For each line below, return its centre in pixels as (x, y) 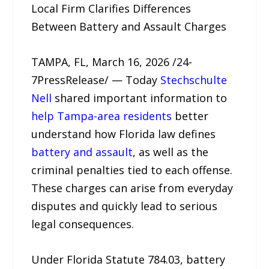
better (190, 116)
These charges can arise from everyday (132, 188)
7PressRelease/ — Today (96, 80)
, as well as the (171, 152)
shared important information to (140, 98)
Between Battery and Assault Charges (129, 26)
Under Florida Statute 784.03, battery (128, 259)
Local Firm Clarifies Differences (111, 8)
